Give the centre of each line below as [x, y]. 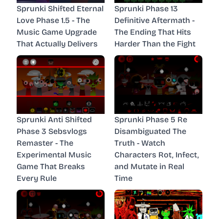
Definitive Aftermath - [154, 20]
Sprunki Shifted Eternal [60, 8]
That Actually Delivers [57, 44]
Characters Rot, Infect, [157, 154]
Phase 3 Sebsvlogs [52, 131]
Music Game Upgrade [57, 32]
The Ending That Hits [153, 32]
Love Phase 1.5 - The [53, 20]
